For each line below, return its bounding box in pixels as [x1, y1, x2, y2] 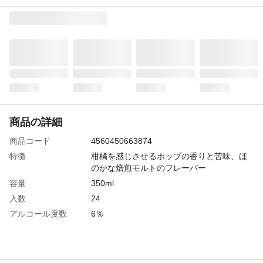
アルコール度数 [9, 208, 67, 218]
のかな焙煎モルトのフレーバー [90, 163, 206, 173]
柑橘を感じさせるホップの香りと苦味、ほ [90, 151, 247, 161]
